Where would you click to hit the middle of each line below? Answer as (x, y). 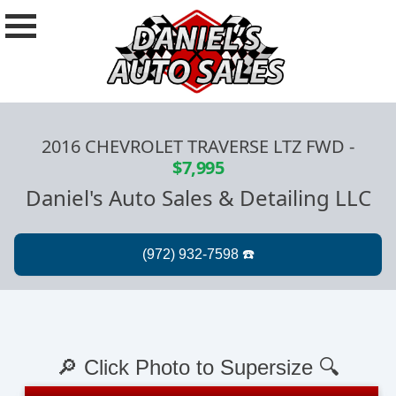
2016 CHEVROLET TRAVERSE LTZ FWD (193, 147)
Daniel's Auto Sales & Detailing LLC (198, 198)
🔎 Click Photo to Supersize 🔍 (198, 368)
